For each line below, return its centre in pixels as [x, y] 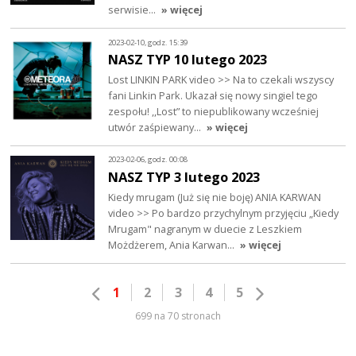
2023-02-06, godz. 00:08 [148, 160]
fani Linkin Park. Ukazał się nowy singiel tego [213, 96]
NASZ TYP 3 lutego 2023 [184, 177]
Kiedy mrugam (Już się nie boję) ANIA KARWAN [215, 197]
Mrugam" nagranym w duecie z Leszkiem [205, 228]
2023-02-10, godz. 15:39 [148, 42]
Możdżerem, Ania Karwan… [173, 244]
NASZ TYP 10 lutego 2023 [188, 60]
